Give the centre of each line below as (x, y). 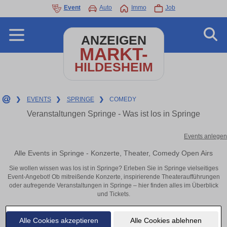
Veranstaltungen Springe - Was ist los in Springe (113, 114)
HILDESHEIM (113, 67)
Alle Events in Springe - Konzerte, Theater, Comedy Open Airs (113, 153)
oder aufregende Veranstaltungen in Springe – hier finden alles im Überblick (113, 186)
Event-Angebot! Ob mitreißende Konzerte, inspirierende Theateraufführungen (113, 177)
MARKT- (113, 54)
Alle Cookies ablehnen (166, 220)
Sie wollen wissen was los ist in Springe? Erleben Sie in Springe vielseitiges (113, 168)
